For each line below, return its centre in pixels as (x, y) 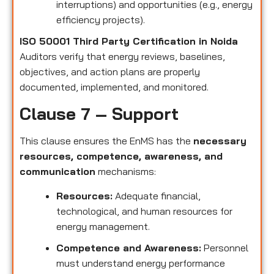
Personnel (225, 247)
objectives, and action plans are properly (110, 71)
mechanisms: (126, 172)
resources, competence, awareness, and (121, 156)
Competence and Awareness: (129, 247)
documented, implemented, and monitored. (114, 87)
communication (57, 172)
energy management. (103, 226)
